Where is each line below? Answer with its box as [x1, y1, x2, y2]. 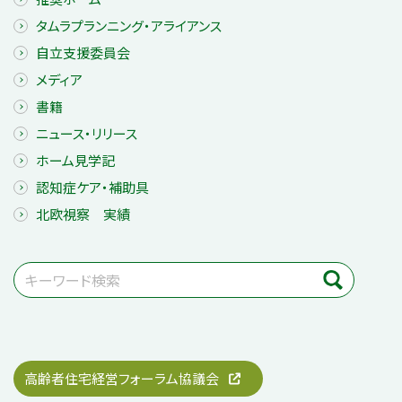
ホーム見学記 [36, 150, 115, 170]
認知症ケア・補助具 [36, 177, 149, 197]
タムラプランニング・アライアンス [36, 15, 222, 35]
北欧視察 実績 [36, 204, 130, 223]
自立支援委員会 [36, 42, 130, 62]
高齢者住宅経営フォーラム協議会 [23, 369, 219, 389]
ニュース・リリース [36, 123, 137, 143]
